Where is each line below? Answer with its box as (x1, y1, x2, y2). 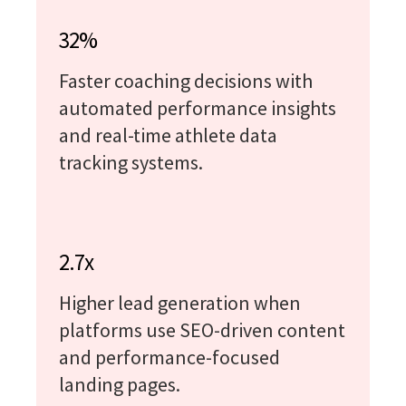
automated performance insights (59, 94, 336, 121)
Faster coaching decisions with (59, 67, 313, 93)
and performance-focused (59, 343, 280, 370)
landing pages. (59, 371, 180, 397)
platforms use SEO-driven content (59, 316, 345, 343)
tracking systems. (59, 149, 203, 175)
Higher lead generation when (59, 289, 301, 315)
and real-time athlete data (59, 121, 277, 148)
